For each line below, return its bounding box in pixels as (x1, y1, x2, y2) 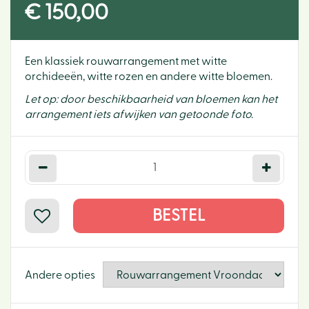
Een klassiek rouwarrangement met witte (25, 56, 227, 67)
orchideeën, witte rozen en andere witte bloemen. (25, 71, 272, 82)
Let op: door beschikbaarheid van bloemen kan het (25, 94, 277, 105)
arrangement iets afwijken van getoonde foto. (25, 109, 253, 120)
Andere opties (25, 270, 95, 281)
